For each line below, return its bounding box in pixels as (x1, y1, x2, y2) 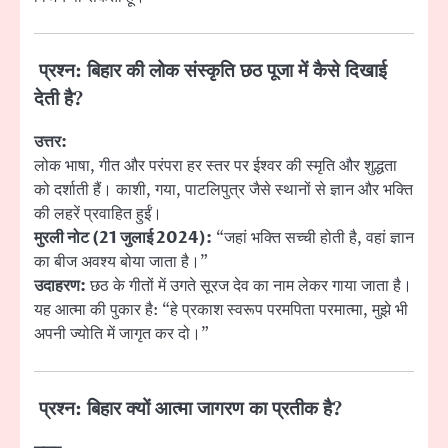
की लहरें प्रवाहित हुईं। (34, 203, 162, 226)
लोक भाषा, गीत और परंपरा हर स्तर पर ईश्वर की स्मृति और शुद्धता (34, 155, 397, 178)
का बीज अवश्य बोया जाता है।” (34, 251, 208, 274)
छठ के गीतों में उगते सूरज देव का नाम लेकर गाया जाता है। (86, 275, 412, 298)
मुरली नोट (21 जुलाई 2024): (34, 227, 212, 250)
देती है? (34, 88, 83, 112)
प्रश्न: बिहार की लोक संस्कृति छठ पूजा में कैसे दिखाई (34, 60, 387, 84)
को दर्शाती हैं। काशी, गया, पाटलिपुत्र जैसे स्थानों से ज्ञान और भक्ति (34, 179, 413, 202)
